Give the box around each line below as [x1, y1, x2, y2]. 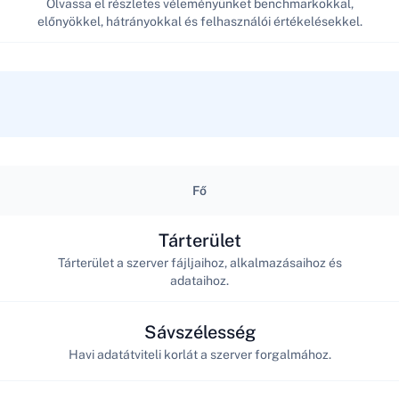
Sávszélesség [143, 321, 256, 343]
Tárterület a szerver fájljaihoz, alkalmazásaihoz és [57, 255, 342, 270]
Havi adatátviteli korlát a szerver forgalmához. [68, 346, 331, 362]
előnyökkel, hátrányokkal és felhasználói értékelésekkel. [37, 13, 362, 28]
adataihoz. [170, 273, 229, 288]
